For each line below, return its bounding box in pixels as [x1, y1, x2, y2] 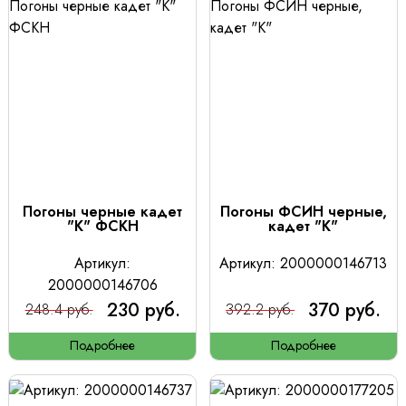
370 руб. [308, 297, 382, 324]
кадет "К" [268, 217, 339, 237]
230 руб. [106, 297, 180, 324]
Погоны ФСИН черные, [219, 202, 387, 222]
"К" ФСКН [66, 217, 139, 237]
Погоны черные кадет [23, 202, 183, 222]
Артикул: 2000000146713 [219, 254, 388, 275]
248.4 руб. [24, 300, 93, 321]
